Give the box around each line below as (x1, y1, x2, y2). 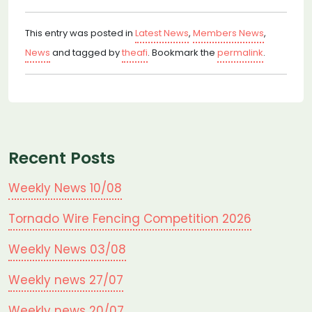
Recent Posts (8, 146, 115, 169)
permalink (217, 46, 263, 59)
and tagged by (50, 46, 122, 59)
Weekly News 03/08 (8, 241, 126, 258)
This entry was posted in (25, 26, 135, 40)
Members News (193, 26, 264, 40)
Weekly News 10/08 (8, 180, 122, 196)
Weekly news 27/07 (8, 272, 123, 288)
